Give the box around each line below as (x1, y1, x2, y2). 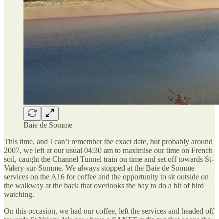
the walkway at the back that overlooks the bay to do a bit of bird (4, 181, 204, 190)
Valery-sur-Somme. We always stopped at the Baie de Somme (4, 163, 195, 172)
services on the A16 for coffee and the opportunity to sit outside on (4, 172, 209, 181)
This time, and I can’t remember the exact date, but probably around (4, 137, 213, 146)
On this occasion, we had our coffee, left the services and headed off (4, 206, 214, 215)
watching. (4, 190, 34, 198)
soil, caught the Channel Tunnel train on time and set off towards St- (4, 154, 214, 163)
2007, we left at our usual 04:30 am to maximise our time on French (4, 146, 213, 154)
